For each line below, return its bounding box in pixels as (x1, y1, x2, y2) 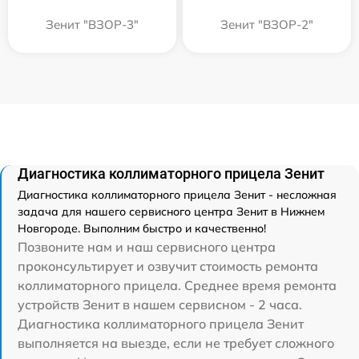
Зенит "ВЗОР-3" (46, 17, 139, 33)
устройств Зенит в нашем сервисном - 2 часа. (18, 296, 302, 313)
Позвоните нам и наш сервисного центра (18, 239, 276, 256)
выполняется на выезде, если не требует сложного (18, 335, 334, 352)
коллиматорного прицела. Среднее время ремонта (18, 277, 337, 294)
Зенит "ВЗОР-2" (220, 17, 313, 33)
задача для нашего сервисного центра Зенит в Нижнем (18, 204, 325, 220)
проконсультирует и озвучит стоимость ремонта (18, 258, 318, 275)
